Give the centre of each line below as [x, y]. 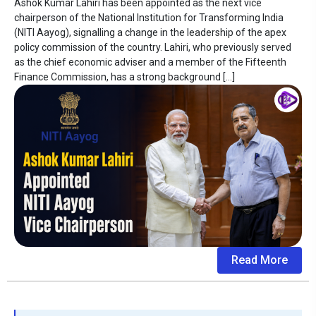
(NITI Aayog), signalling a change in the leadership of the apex [150, 33]
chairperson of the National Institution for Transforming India [149, 18]
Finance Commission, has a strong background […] [124, 77]
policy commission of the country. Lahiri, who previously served [153, 48]
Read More [260, 260]
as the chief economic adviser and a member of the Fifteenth [150, 62]
